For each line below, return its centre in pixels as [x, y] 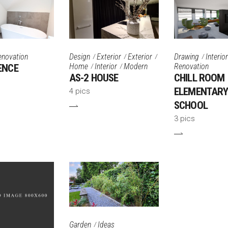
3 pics [184, 119]
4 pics [80, 91]
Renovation [191, 67]
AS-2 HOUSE [94, 78]
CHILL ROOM [199, 78]
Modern [136, 67]
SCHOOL [191, 106]
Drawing [187, 56]
